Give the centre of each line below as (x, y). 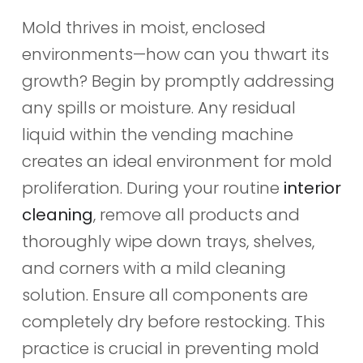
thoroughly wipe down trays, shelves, (168, 241)
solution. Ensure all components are (164, 295)
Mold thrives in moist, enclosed (143, 27)
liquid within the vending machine (157, 134)
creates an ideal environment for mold (177, 161)
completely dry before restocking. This (173, 321)
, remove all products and (196, 214)
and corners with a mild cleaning (154, 268)
